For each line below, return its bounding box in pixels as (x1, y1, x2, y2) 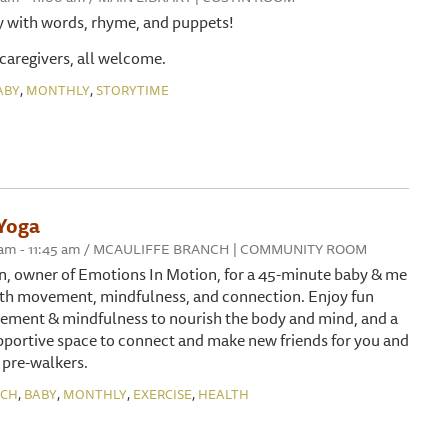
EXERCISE (133, 384, 192, 404)
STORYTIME (96, 80, 169, 100)
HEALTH (198, 384, 249, 404)
